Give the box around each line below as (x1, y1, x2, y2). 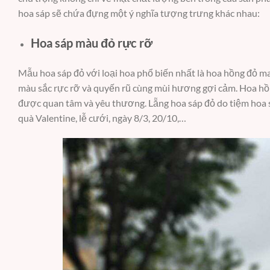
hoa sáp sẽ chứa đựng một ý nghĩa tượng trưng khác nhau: (18, 7, 260, 19)
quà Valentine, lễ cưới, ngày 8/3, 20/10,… (18, 111, 186, 124)
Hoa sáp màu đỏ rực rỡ (30, 36, 152, 51)
